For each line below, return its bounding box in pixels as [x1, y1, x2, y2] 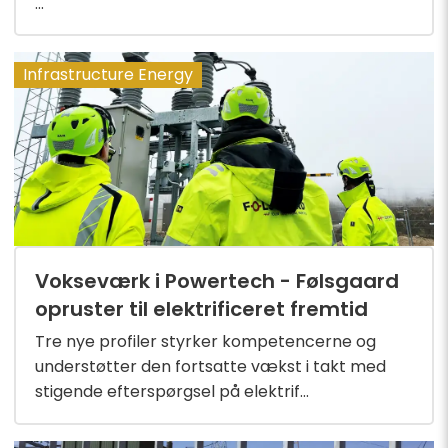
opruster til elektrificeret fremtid [35, 294, 369, 323]
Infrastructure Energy [23, 63, 194, 87]
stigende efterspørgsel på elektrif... [35, 379, 310, 403]
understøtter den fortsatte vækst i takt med [35, 354, 387, 378]
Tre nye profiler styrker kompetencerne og [35, 329, 377, 353]
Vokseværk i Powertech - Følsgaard [35, 266, 400, 295]
